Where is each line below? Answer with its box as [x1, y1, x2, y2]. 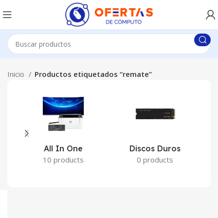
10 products [42, 155, 84, 164]
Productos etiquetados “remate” [35, 69, 152, 79]
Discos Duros [129, 144, 181, 153]
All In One [43, 144, 83, 153]
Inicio [7, 69, 26, 79]
